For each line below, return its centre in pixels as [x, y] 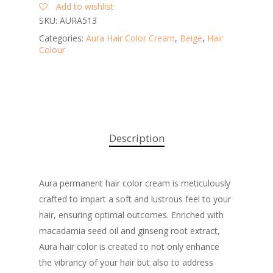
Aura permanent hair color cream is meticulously [135, 183]
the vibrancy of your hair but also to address [126, 263]
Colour [52, 50]
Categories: [62, 38]
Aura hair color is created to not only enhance [129, 247]
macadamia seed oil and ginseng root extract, [129, 231]
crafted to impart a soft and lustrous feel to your [135, 199]
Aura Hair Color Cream [130, 38]
